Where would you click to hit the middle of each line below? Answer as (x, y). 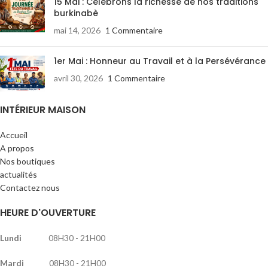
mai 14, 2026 (77, 30)
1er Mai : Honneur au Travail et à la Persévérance (160, 61)
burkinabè (76, 13)
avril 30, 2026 (78, 78)
